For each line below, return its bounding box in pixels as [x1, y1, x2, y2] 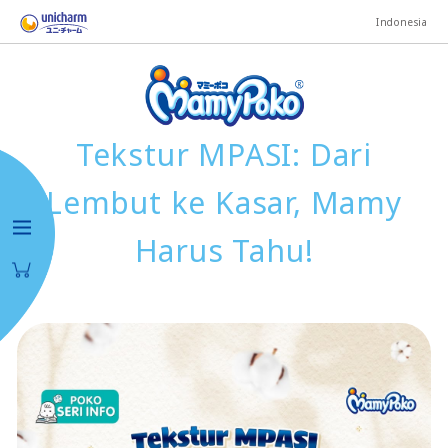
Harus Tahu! [134, 230, 314, 271]
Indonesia [375, 14, 428, 29]
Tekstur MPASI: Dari [75, 134, 373, 175]
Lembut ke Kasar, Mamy [46, 182, 402, 223]
